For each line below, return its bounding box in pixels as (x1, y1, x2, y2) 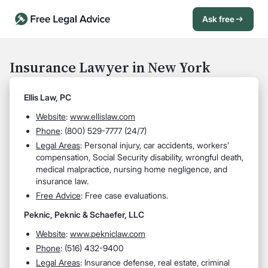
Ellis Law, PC (24, 92, 71, 102)
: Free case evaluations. (81, 190, 168, 200)
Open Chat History (17, 15, 88, 26)
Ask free (202, 14, 234, 24)
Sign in (178, 15, 203, 26)
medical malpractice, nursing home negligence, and (36, 164, 227, 174)
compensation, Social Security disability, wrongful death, (36, 152, 243, 162)
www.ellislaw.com (70, 111, 135, 121)
